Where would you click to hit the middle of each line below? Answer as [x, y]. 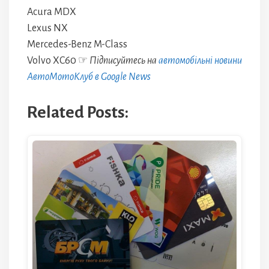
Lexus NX [47, 28]
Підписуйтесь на [124, 61]
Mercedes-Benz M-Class [77, 44]
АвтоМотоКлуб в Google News [89, 77]
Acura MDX [52, 12]
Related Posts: [78, 112]
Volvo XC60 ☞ [58, 61]
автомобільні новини [200, 61]
